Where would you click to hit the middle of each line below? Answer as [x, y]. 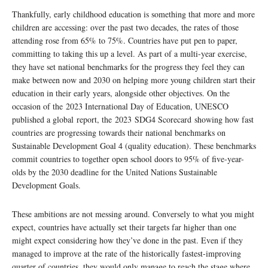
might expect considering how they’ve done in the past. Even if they [127, 240]
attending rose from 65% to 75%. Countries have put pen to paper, [125, 41]
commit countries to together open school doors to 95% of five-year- [128, 159]
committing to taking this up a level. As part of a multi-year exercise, [130, 54]
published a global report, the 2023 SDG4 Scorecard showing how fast [133, 120]
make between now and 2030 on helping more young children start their [134, 80]
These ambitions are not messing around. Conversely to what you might [133, 214]
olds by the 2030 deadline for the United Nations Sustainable [115, 172]
